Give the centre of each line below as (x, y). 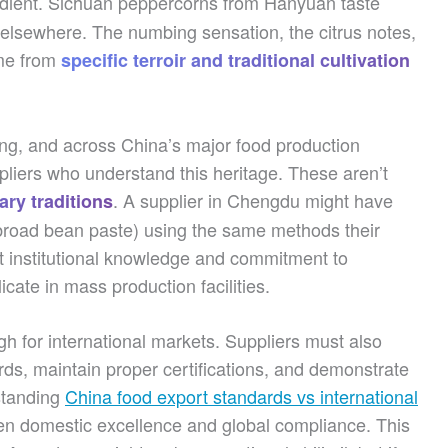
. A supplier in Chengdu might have (253, 200)
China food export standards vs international (241, 396)
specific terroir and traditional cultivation (235, 60)
